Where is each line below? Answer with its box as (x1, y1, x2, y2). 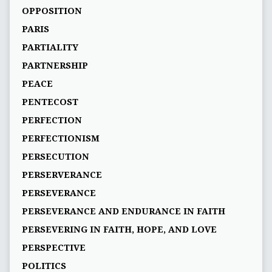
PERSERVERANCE (21, 169, 102, 180)
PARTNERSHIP (21, 60, 88, 70)
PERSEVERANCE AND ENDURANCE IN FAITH (21, 206, 225, 216)
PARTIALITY (21, 42, 78, 52)
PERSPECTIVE (21, 242, 86, 253)
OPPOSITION (21, 5, 82, 16)
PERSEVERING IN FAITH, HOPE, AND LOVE (21, 224, 217, 234)
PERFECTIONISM (21, 133, 100, 143)
